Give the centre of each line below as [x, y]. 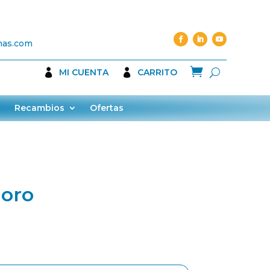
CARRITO [157, 72]
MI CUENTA [84, 72]
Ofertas [107, 108]
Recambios [39, 108]
